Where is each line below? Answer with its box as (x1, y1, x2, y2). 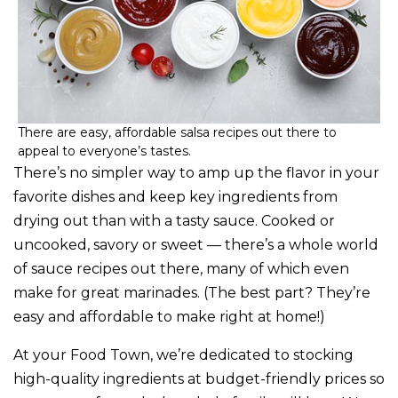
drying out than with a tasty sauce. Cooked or (13, 212, 335, 230)
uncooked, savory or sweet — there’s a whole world (13, 236, 378, 254)
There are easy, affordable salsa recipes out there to (18, 124, 337, 141)
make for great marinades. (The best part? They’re (13, 284, 370, 302)
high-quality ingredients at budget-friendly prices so (13, 370, 385, 388)
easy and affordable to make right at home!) (13, 308, 325, 326)
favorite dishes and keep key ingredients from (13, 188, 338, 206)
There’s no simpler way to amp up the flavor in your (13, 164, 379, 182)
